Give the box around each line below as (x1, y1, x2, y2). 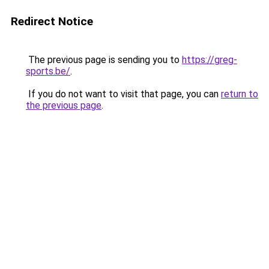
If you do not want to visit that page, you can (26, 88, 221, 100)
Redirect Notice (11, 14, 93, 28)
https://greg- (182, 54, 237, 65)
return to (221, 88, 258, 100)
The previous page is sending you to (26, 54, 182, 65)
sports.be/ (26, 65, 70, 77)
